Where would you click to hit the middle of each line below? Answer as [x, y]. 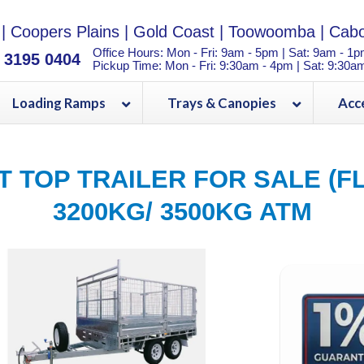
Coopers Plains [65, 32]
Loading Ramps [58, 103]
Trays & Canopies [221, 103]
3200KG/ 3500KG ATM [182, 211]
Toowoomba [272, 32]
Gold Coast [174, 32]
